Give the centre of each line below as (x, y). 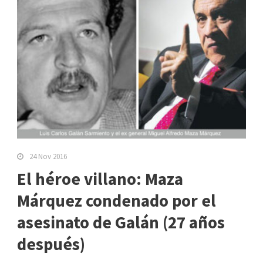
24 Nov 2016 (48, 157)
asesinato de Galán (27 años (121, 222)
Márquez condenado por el (117, 201)
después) (51, 244)
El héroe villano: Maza (100, 179)
